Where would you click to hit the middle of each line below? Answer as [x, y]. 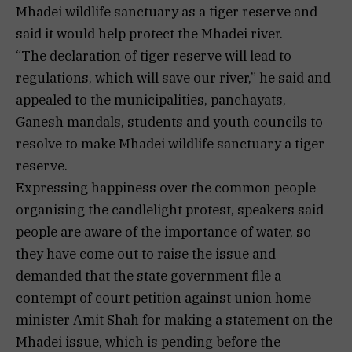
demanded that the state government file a [148, 276]
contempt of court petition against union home [163, 298]
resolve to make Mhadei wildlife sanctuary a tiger [170, 144]
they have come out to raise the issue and [146, 254]
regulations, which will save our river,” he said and [173, 78]
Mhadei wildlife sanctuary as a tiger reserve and [167, 12]
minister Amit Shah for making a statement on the [174, 320]
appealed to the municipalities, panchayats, [151, 100]
